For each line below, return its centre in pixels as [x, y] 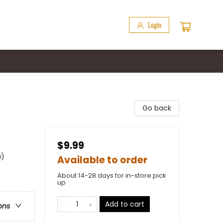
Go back [157, 108]
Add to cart [125, 204]
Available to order [102, 160]
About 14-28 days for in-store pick [112, 175]
